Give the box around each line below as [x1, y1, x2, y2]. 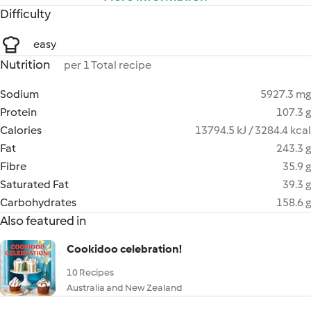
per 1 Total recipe [64, 58, 151, 72]
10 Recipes [67, 267, 114, 278]
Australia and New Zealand [67, 282, 183, 294]
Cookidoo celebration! [67, 242, 182, 255]
